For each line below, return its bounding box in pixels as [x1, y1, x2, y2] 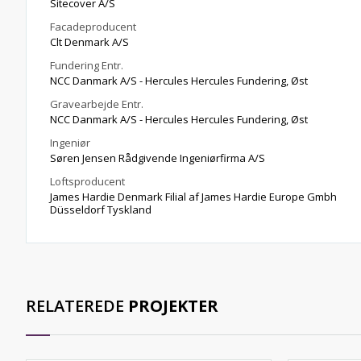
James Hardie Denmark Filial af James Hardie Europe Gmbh [50, 189, 165, 204]
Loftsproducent [50, 174, 125, 189]
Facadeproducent [50, 19, 136, 34]
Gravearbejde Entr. [50, 97, 143, 111]
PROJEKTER [128, 295, 218, 317]
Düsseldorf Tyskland [107, 202, 151, 217]
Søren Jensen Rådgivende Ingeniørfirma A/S [50, 151, 265, 165]
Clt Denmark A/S [50, 35, 129, 49]
